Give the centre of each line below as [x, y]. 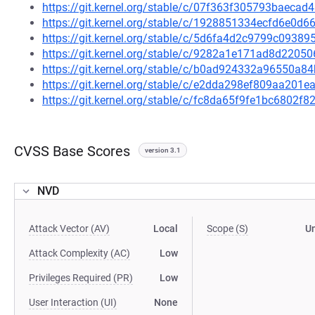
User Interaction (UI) [73, 302]
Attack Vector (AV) [69, 229]
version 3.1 [163, 150]
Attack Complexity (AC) [79, 253]
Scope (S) [228, 229]
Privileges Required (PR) [81, 278]
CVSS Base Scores [72, 151]
